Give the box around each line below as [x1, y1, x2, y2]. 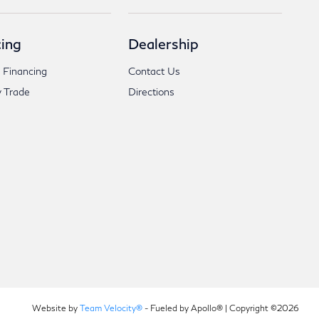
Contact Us [128, 65, 181, 77]
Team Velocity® [79, 303, 142, 313]
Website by [31, 303, 80, 313]
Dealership [128, 35, 199, 52]
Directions [128, 85, 175, 98]
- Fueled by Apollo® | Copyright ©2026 [142, 303, 299, 313]
